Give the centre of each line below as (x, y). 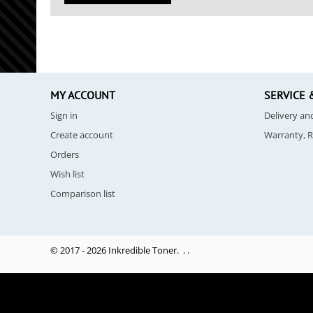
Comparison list (83, 194)
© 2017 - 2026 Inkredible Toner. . (119, 250)
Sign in (64, 116)
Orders (65, 155)
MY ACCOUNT (83, 95)
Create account (82, 135)
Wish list (67, 174)
